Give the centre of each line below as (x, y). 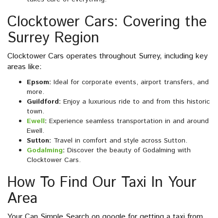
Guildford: (44, 102)
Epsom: (39, 82)
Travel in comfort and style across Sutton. (119, 141)
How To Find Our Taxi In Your (102, 183)
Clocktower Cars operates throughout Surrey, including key (108, 56)
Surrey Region (53, 38)
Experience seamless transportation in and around (128, 121)
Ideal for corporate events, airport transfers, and (130, 82)
